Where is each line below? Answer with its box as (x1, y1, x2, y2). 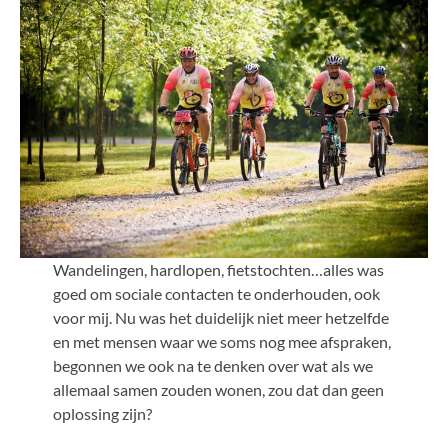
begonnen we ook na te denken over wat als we (52, 355, 373, 375)
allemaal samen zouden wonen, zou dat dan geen (52, 379, 384, 399)
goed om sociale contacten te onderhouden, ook (52, 283, 380, 303)
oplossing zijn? (52, 403, 152, 423)
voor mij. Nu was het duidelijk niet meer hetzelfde (52, 307, 389, 327)
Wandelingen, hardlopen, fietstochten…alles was (52, 259, 384, 279)
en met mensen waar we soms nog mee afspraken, (52, 331, 391, 351)
